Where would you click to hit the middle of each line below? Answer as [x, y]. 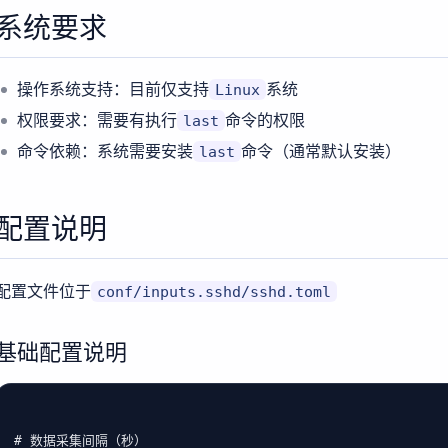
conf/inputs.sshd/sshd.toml [214, 291]
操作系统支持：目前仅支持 [113, 89]
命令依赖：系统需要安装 [105, 151]
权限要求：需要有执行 [97, 120]
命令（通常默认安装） [321, 151]
